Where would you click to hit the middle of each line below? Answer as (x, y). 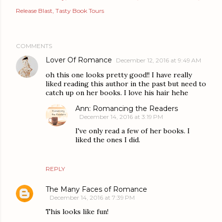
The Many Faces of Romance (96, 189)
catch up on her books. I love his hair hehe (117, 92)
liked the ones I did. (108, 139)
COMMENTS (34, 46)
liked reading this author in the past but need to (126, 83)
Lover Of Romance (79, 60)
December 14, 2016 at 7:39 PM (92, 197)
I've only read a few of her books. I (133, 131)
